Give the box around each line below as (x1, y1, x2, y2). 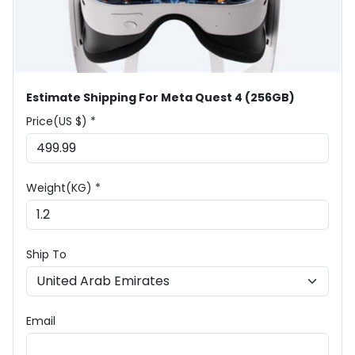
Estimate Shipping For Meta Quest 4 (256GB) (26, 89, 295, 105)
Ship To (26, 246, 67, 262)
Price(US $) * (26, 113, 96, 129)
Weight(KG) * (26, 179, 101, 196)
